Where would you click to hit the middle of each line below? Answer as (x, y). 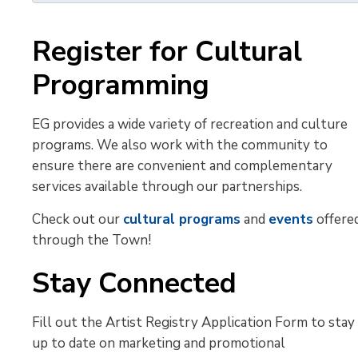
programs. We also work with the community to (180, 145)
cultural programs (182, 219)
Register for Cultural (167, 52)
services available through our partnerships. (167, 187)
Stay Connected (135, 283)
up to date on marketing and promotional (159, 343)
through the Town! (92, 240)
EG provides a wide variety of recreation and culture (190, 124)
